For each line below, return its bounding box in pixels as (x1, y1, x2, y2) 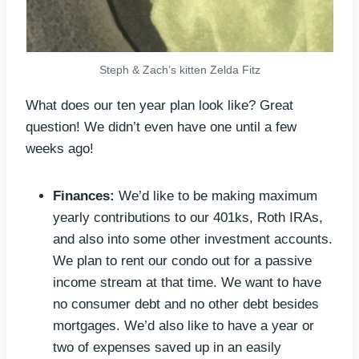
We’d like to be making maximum (115, 188, 317, 204)
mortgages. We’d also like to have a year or (53, 318, 314, 334)
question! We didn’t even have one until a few (26, 119, 296, 135)
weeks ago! (26, 141, 94, 157)
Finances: (53, 188, 115, 204)
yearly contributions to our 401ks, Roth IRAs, (53, 210, 323, 226)
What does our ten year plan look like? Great (26, 98, 293, 114)
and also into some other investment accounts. (53, 232, 333, 248)
